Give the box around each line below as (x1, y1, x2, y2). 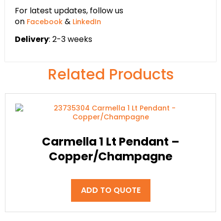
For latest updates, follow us (15, 4, 123, 16)
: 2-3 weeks (49, 33, 92, 45)
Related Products (47, 64, 174, 85)
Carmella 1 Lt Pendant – (41, 133, 180, 149)
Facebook (27, 16, 63, 27)
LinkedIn (73, 16, 101, 27)
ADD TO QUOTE (80, 184, 141, 196)
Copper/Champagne (48, 148, 173, 164)
